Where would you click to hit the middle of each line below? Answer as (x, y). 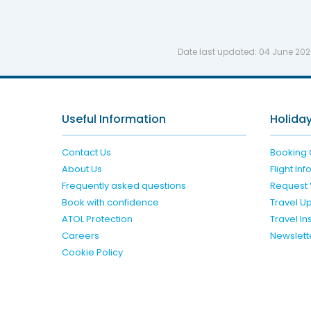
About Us (82, 169)
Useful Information (114, 119)
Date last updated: (219, 52)
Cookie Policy (92, 253)
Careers (80, 236)
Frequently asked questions (124, 186)
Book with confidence (110, 203)
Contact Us (86, 153)
